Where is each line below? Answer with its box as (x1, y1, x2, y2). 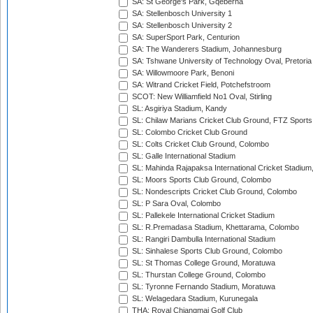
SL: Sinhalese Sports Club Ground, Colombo (130, 247, 282, 256)
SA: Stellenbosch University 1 (130, 9, 232, 18)
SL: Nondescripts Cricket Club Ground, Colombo (130, 187, 297, 196)
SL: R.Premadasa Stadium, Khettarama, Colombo (130, 223, 299, 232)
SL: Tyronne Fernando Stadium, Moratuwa (130, 282, 275, 291)
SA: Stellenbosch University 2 (130, 21, 232, 30)
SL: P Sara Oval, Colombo (130, 199, 221, 208)
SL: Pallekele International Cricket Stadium (130, 211, 275, 220)
